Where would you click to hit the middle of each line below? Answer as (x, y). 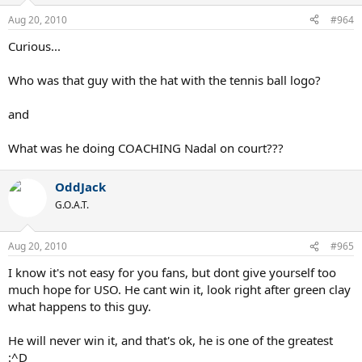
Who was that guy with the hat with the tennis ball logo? (164, 80)
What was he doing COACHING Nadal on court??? (146, 147)
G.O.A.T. (72, 204)
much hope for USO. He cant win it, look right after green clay (179, 290)
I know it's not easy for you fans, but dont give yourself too (172, 273)
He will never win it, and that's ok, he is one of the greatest (170, 341)
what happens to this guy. (80, 307)
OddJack (80, 186)
